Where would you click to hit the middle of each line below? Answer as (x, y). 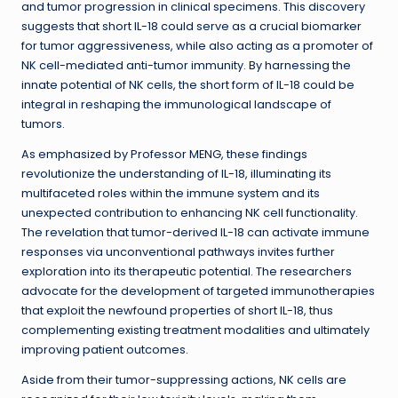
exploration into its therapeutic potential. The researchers (187, 272)
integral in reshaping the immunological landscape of (176, 105)
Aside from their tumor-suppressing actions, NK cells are (184, 380)
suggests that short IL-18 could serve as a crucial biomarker (191, 27)
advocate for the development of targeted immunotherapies (198, 291)
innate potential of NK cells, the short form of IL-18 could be (188, 85)
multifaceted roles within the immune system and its (171, 194)
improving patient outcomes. (105, 350)
